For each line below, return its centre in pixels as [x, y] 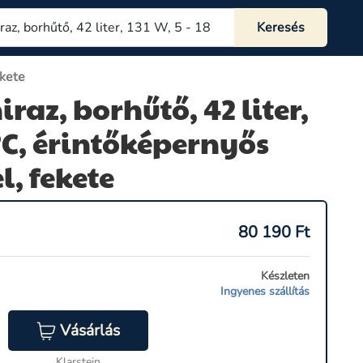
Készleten [285, 276]
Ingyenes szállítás [265, 291]
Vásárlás [90, 331]
